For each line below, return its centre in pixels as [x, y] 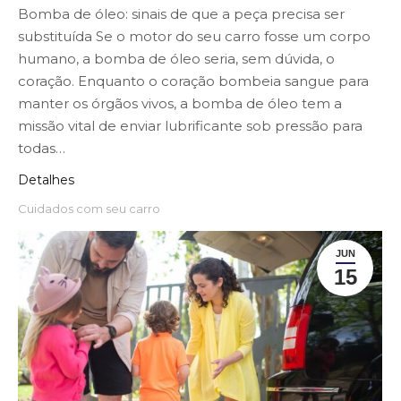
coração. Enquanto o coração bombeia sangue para [193, 81]
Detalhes [46, 179]
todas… [42, 148]
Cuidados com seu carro [89, 208]
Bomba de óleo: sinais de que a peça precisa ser [181, 13]
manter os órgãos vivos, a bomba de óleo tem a [180, 103]
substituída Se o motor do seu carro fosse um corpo [194, 36]
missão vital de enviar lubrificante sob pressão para [190, 125]
